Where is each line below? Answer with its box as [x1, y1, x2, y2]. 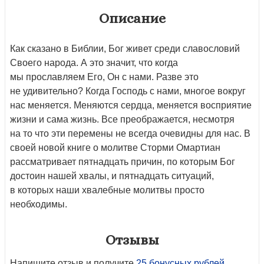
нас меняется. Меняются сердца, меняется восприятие [10, 100, 252, 110]
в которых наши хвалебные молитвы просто [10, 184, 204, 195]
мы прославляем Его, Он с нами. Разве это [10, 71, 199, 82]
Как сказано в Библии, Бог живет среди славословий [10, 43, 240, 54]
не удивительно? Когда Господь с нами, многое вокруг [10, 85, 246, 96]
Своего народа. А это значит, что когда [10, 57, 178, 68]
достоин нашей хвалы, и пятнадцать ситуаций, [10, 170, 214, 181]
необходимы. [10, 199, 67, 209]
